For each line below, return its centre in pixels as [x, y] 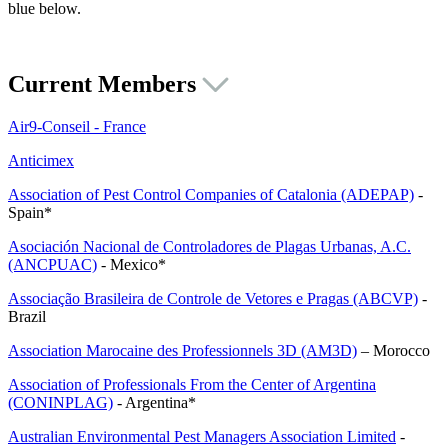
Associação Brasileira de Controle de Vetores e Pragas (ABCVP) [213, 299]
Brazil [27, 317]
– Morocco [393, 351]
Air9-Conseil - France [77, 127]
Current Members [105, 84]
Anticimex [41, 161]
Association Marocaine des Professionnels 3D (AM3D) [182, 351]
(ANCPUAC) [52, 265]
